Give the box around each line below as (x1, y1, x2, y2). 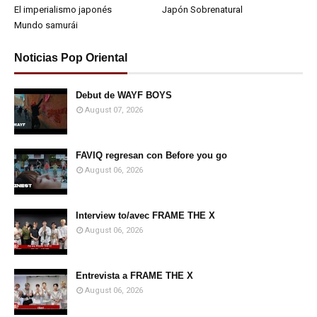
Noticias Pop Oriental (14, 52, 127, 64)
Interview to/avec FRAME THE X (76, 210, 215, 221)
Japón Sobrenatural (162, 4, 243, 16)
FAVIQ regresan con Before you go (76, 150, 227, 161)
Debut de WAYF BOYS (76, 90, 172, 101)
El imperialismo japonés (14, 4, 112, 16)
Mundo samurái (14, 20, 78, 31)
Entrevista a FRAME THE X (76, 270, 193, 282)
